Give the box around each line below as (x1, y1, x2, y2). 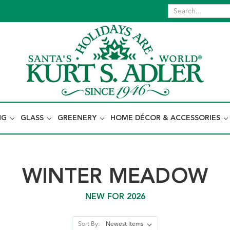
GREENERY (57, 112, 99, 124)
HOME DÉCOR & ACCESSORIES (110, 112, 222, 124)
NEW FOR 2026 (85, 190, 145, 203)
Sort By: (78, 219, 100, 229)
